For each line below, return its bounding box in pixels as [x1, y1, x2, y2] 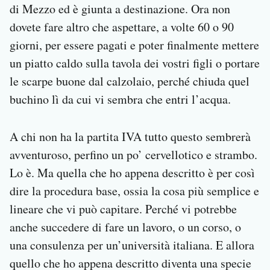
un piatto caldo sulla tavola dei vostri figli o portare [10, 55, 260, 72]
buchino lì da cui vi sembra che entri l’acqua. [10, 91, 231, 108]
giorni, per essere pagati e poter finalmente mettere [10, 37, 259, 54]
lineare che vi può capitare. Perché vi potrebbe [10, 201, 237, 218]
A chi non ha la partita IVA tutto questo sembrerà [10, 128, 251, 145]
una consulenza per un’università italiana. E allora [10, 237, 254, 254]
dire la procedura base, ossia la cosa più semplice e [10, 183, 259, 199]
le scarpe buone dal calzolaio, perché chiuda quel [10, 73, 250, 90]
